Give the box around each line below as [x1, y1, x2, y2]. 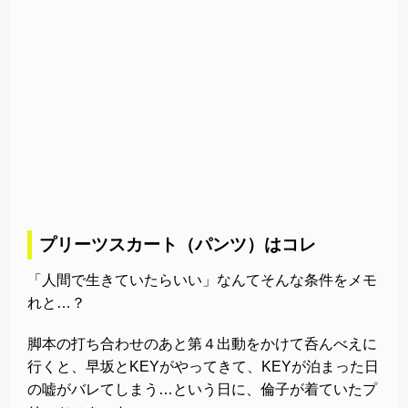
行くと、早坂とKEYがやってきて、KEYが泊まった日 [27, 358, 379, 374]
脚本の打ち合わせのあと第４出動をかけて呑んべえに [27, 335, 377, 352]
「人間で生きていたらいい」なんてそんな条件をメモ [27, 271, 377, 288]
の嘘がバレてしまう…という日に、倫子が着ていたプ [27, 381, 377, 397]
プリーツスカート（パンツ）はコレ [39, 234, 316, 254]
